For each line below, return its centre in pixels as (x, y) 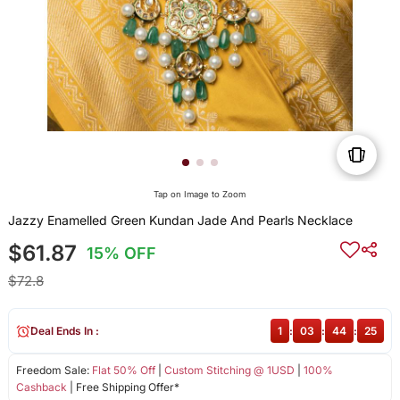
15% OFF (122, 254)
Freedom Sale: (54, 371)
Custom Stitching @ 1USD (229, 371)
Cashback (41, 387)
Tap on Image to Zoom (200, 195)
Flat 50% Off (123, 371)
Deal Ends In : (64, 331)
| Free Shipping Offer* (123, 387)
